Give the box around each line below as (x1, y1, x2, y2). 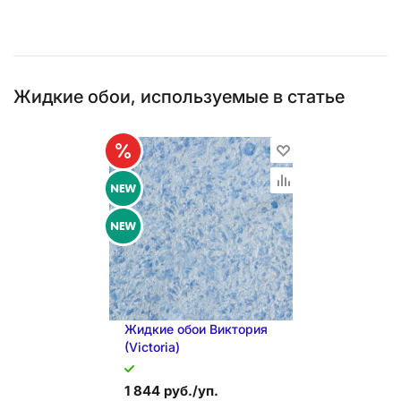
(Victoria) (124, 339, 180, 355)
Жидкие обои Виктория (124, 321, 268, 337)
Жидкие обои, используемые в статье (13, 86, 345, 108)
